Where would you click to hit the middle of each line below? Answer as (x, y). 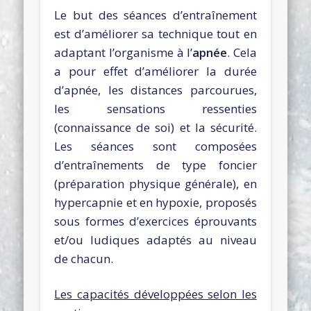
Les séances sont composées (155, 146)
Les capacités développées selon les (155, 294)
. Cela (242, 52)
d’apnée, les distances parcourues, (155, 90)
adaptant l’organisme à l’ (124, 52)
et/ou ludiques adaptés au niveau (155, 239)
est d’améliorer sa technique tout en (155, 33)
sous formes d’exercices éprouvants (155, 221)
